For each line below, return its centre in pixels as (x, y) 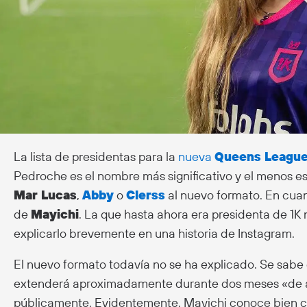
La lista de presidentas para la (96, 156)
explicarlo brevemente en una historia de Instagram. (154, 233)
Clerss (146, 195)
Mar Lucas (45, 195)
